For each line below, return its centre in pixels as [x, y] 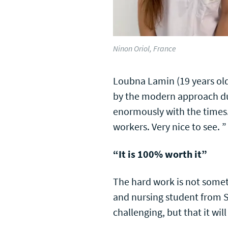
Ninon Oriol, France [145, 49]
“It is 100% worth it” [160, 154]
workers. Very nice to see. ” [170, 127]
